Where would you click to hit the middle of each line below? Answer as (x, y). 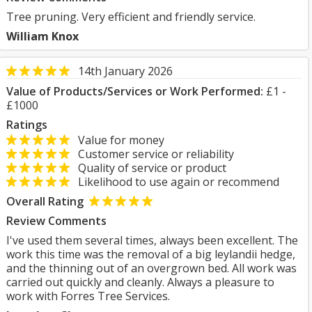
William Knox (42, 36)
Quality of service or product (148, 168)
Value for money (117, 140)
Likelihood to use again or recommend (174, 182)
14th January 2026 (125, 71)
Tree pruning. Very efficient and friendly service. (131, 17)
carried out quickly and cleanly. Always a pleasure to (140, 282)
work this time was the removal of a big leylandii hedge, (151, 254)
